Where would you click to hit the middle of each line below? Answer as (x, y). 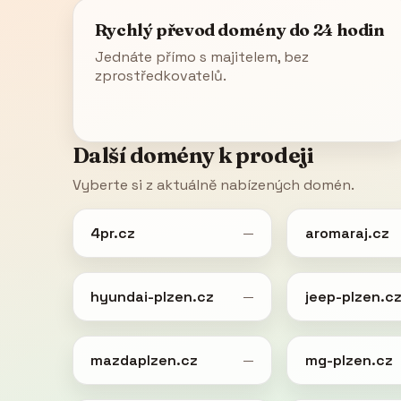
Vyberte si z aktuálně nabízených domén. (213, 184)
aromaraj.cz (347, 233)
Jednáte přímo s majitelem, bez (201, 56)
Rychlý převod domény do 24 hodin (239, 30)
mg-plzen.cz (349, 360)
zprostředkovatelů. (160, 75)
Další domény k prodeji (193, 155)
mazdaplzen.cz (144, 360)
